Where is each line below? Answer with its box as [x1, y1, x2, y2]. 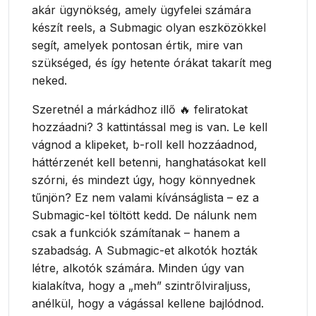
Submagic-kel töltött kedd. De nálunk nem [32, 208, 257, 223]
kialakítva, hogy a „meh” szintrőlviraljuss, [32, 279, 252, 293]
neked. [32, 73, 68, 88]
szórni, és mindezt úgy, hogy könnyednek [32, 173, 256, 188]
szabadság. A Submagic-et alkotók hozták [32, 243, 258, 258]
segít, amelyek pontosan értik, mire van [32, 38, 243, 53]
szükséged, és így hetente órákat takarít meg [32, 56, 272, 71]
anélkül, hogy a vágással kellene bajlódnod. [32, 296, 265, 311]
